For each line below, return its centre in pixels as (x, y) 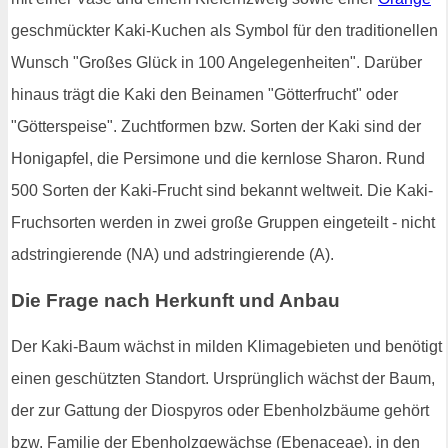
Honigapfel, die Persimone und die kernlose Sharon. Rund (218, 159)
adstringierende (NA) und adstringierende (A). (172, 255)
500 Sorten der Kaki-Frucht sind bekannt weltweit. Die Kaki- (222, 191)
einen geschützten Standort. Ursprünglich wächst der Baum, (223, 378)
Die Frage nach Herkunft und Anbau (175, 300)
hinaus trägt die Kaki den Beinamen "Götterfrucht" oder (204, 95)
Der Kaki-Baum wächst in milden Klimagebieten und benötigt (226, 346)
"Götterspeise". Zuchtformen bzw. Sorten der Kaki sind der (216, 127)
